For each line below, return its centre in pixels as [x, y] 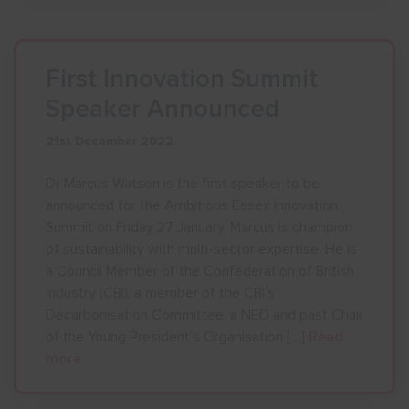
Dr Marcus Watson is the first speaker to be [183, 184]
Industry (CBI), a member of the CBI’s [160, 293]
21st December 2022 [110, 141]
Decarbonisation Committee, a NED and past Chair [204, 315]
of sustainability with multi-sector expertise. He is [201, 249]
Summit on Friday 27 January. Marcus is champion [199, 227]
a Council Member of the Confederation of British [200, 271]
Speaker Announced [163, 109]
